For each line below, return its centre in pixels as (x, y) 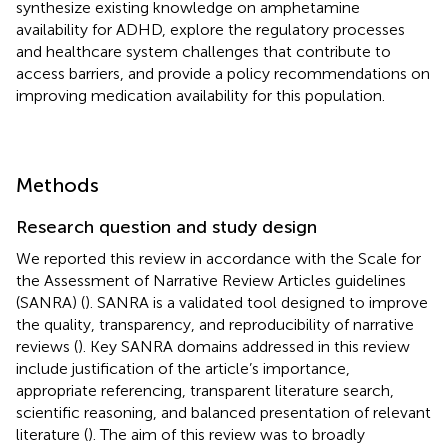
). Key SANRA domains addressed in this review (244, 346)
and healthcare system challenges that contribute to (203, 51)
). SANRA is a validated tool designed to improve (256, 302)
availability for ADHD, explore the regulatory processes (210, 29)
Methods (57, 184)
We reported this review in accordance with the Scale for (218, 258)
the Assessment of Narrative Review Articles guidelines (211, 280)
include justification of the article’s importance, (183, 368)
